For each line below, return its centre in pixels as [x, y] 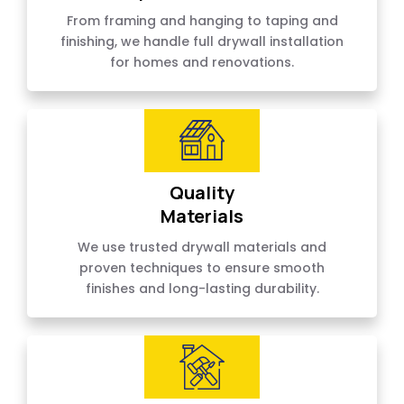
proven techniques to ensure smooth [202, 268]
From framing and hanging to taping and [202, 21]
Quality [202, 193]
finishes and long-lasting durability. [202, 289]
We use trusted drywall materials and [202, 248]
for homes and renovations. [202, 63]
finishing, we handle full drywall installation [202, 42]
